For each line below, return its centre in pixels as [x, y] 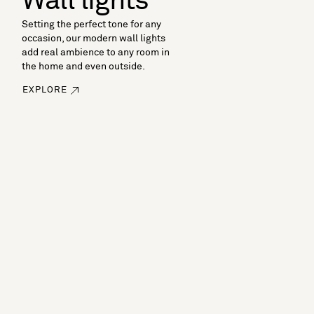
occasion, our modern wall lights [94, 39]
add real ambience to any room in [96, 53]
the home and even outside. [84, 67]
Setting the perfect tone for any [92, 25]
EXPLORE [45, 90]
